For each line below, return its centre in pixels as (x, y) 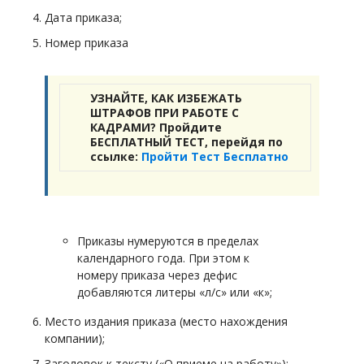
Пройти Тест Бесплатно (215, 156)
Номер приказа (88, 43)
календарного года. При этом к (163, 258)
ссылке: (116, 156)
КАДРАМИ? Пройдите (156, 127)
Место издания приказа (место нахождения (166, 321)
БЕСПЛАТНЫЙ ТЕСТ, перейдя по (186, 142)
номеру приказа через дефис (157, 275)
